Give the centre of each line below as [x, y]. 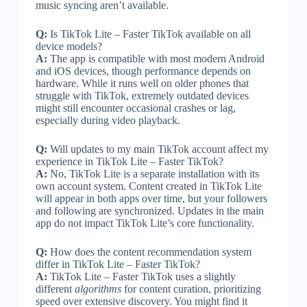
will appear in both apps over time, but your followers [151, 198]
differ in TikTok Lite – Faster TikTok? [118, 264]
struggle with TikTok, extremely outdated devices [142, 95]
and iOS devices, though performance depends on [143, 71]
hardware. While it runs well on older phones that [142, 83]
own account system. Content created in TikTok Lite [148, 186]
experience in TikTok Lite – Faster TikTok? [129, 161]
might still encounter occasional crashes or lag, [135, 108]
